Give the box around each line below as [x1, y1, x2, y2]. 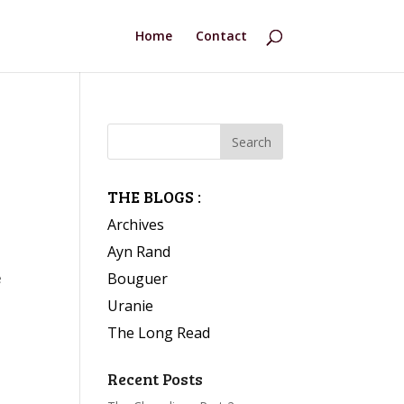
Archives [107, 215, 165, 234]
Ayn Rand [107, 242, 171, 262]
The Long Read [107, 323, 211, 343]
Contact [195, 27, 247, 44]
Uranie [107, 296, 154, 316]
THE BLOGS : [107, 186, 202, 207]
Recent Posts [107, 368, 204, 390]
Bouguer [107, 269, 169, 289]
